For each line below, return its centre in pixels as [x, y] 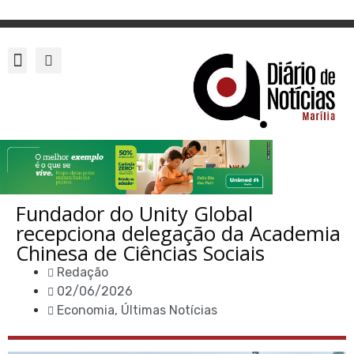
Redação [83, 273]
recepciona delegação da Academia [178, 234]
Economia [86, 311]
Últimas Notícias [169, 311]
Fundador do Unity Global [134, 214]
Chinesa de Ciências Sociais [140, 254]
